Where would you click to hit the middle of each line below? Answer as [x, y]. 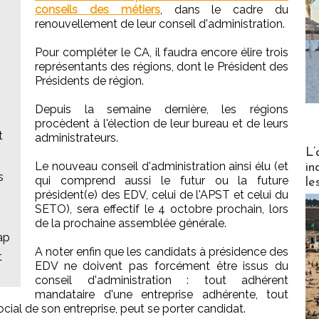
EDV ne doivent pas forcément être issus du [162, 266]
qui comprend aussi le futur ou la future [162, 181]
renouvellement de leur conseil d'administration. [160, 24]
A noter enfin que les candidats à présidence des [162, 252]
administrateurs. [77, 138]
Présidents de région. [89, 81]
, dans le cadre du [224, 10]
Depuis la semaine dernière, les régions [162, 110]
